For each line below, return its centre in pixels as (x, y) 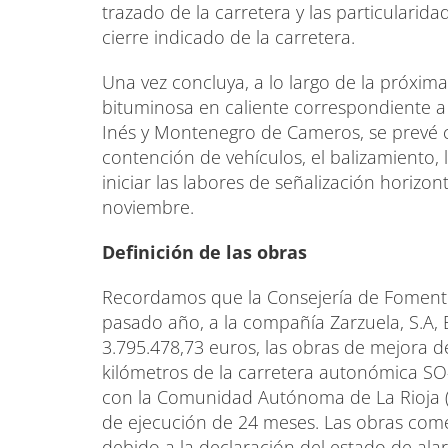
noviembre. (148, 206)
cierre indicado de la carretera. (228, 36)
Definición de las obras (204, 251)
